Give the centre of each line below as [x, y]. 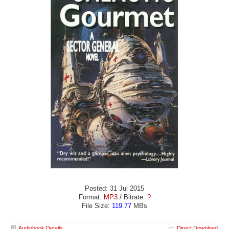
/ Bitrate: [133, 197]
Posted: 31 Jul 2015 [114, 189]
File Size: [97, 206]
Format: [91, 197]
